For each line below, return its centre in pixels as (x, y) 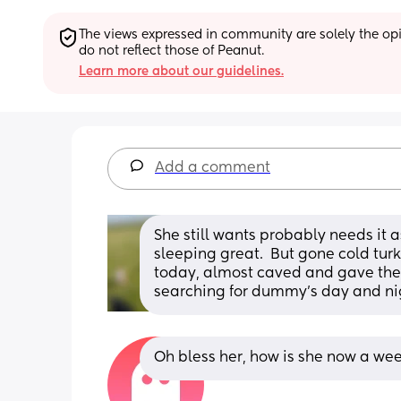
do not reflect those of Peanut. (171, 51)
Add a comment (213, 168)
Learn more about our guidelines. (181, 71)
